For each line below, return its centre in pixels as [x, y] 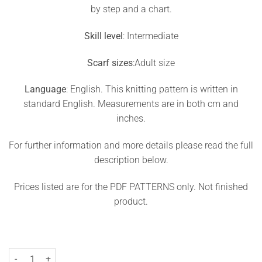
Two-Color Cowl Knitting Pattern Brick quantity [93, 254]
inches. [131, 119]
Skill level [103, 36]
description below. [131, 160]
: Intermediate [150, 36]
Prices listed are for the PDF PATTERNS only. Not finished [131, 187]
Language [45, 89]
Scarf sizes [110, 63]
